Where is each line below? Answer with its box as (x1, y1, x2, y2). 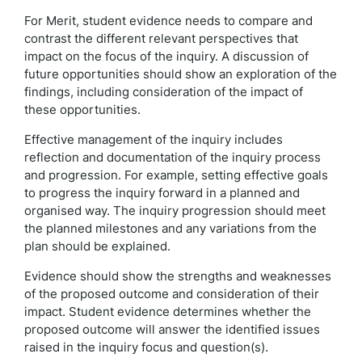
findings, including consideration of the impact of (24, 84, 303, 99)
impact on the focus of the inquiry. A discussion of (24, 48, 309, 64)
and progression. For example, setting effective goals (24, 167, 328, 183)
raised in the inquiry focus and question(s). (24, 339, 268, 355)
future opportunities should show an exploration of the (24, 66, 337, 82)
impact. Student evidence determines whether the (24, 304, 311, 319)
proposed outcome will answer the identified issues (24, 322, 320, 337)
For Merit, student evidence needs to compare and (24, 13, 313, 28)
